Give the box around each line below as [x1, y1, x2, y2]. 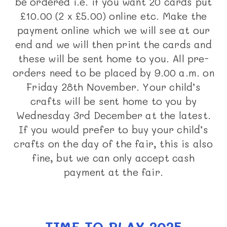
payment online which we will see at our [17, 24, 210, 37]
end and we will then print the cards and [15, 38, 212, 51]
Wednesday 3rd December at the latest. [16, 109, 211, 122]
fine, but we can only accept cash [32, 152, 195, 165]
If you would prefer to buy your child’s [19, 123, 208, 136]
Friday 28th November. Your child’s [26, 81, 201, 94]
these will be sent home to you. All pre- [18, 52, 209, 65]
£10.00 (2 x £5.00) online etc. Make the [20, 10, 207, 23]
